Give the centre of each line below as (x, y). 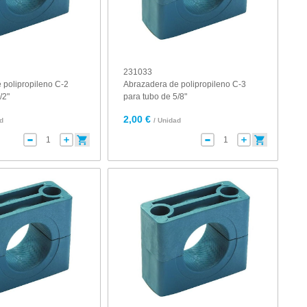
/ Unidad (168, 120)
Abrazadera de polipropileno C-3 (185, 84)
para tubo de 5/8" (156, 97)
